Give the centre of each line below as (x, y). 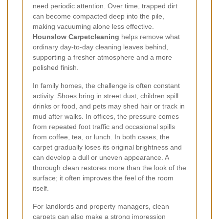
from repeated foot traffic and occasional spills (104, 127)
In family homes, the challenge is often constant (106, 86)
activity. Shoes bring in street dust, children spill (106, 96)
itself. (41, 188)
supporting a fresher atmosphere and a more (102, 57)
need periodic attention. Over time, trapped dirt (105, 6)
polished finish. (56, 68)
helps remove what (150, 37)
